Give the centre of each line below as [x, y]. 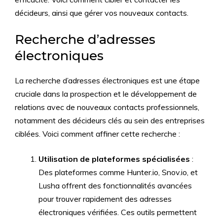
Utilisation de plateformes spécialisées [114, 159]
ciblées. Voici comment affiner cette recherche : [97, 134]
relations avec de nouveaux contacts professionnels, [107, 107]
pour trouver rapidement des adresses [105, 199]
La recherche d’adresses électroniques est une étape [107, 80]
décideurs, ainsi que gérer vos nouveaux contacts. [102, 13]
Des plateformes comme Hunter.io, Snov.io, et [118, 172]
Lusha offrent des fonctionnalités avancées [115, 185]
